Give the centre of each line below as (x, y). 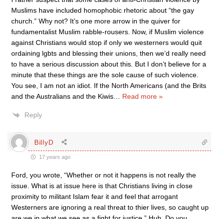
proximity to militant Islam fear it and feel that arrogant (95, 197)
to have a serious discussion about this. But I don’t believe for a (109, 64)
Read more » (142, 96)
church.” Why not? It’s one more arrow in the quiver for (96, 21)
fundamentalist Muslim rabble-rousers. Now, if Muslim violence (108, 32)
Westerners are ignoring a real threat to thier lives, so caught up (110, 207)
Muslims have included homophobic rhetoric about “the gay (103, 10)
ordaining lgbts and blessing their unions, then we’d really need (109, 53)
